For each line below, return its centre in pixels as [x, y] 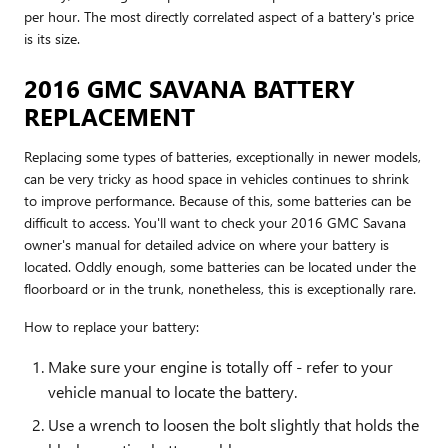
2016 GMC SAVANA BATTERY [189, 87]
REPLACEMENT [109, 115]
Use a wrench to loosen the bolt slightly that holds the [233, 424]
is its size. [52, 38]
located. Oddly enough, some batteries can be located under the [220, 266]
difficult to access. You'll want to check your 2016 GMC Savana [215, 222]
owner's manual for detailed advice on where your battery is [206, 244]
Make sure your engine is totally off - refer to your [220, 366]
